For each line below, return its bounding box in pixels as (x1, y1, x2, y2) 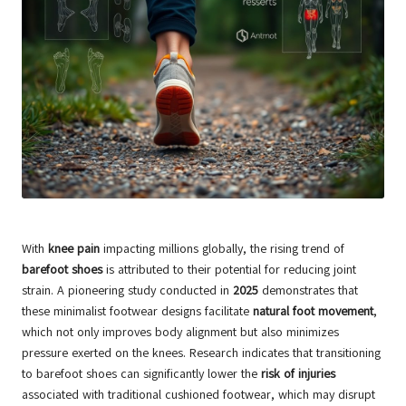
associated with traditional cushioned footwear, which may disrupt (22, 386, 375, 404)
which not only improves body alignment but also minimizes (22, 324, 339, 342)
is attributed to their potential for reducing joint (102, 261, 356, 279)
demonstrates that (258, 282, 358, 300)
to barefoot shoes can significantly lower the (22, 365, 261, 383)
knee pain (48, 240, 100, 258)
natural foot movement (253, 303, 373, 321)
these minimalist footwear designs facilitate (22, 303, 253, 321)
